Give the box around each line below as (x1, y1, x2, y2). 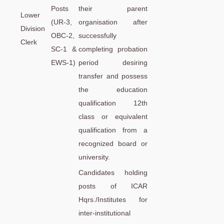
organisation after (78, 17, 147, 26)
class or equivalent (78, 112, 147, 120)
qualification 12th (78, 98, 147, 107)
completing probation (78, 44, 147, 53)
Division (20, 24, 45, 32)
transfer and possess (78, 71, 147, 80)
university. (78, 152, 110, 161)
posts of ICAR (78, 181, 147, 190)
